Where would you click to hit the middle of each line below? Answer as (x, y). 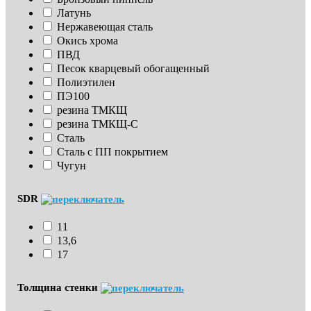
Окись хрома (87, 40)
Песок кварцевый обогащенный (133, 68)
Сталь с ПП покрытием (112, 151)
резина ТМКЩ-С (98, 124)
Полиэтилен (86, 82)
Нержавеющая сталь (105, 26)
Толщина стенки (59, 287)
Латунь (74, 12)
